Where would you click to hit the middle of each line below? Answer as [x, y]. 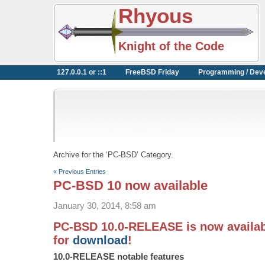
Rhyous [156, 16]
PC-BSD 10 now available [130, 185]
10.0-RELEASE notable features [119, 256]
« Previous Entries [80, 172]
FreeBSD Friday [152, 72]
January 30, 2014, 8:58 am [105, 206]
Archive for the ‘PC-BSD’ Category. [113, 155]
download [100, 240]
